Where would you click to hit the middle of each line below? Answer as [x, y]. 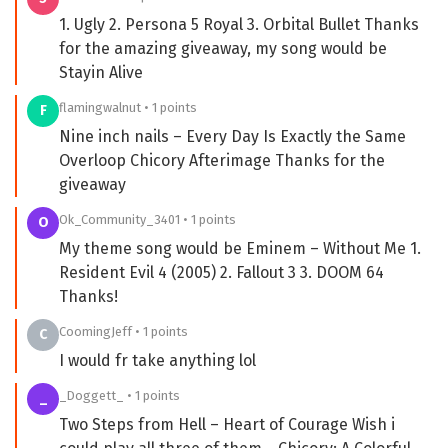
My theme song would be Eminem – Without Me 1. [240, 248]
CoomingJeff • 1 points [123, 331]
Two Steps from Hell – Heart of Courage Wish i [227, 424]
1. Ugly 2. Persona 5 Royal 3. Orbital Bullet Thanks [239, 24]
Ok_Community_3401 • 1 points [147, 219]
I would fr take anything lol [157, 360]
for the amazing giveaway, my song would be [223, 48]
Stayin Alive [101, 72]
